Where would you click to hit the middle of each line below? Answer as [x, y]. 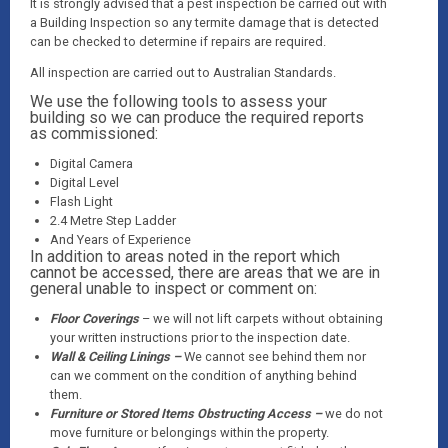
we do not [354, 413]
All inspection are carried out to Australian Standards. [183, 72]
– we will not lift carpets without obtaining [261, 318]
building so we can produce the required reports [197, 117]
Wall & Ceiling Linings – [117, 356]
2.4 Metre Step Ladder [113, 220]
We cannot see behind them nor [275, 356]
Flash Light [81, 201]
